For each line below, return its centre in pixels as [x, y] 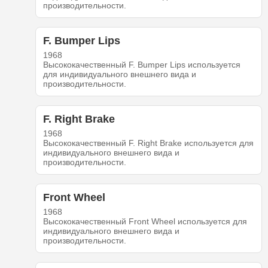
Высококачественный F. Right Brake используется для [148, 143]
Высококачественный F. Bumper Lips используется [141, 65]
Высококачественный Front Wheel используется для [145, 222]
